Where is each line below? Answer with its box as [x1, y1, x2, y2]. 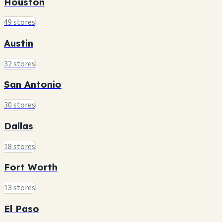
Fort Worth [4, 161, 57, 173]
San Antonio [4, 78, 61, 91]
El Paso [4, 202, 39, 215]
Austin [4, 37, 33, 50]
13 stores [4, 182, 35, 194]
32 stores [4, 58, 35, 69]
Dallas [4, 119, 33, 132]
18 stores [4, 141, 35, 152]
